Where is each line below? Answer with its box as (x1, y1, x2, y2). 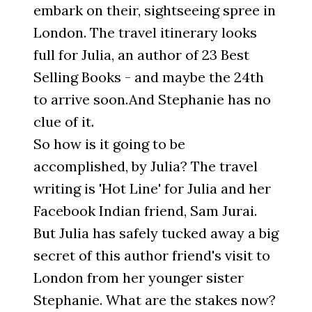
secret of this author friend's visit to (33, 247, 270, 265)
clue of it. (33, 113, 94, 131)
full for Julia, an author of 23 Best (33, 46, 249, 64)
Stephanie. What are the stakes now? (33, 291, 276, 309)
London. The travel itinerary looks (33, 24, 257, 42)
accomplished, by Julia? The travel (33, 157, 258, 175)
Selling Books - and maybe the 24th (33, 68, 264, 86)
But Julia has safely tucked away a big (33, 224, 279, 242)
